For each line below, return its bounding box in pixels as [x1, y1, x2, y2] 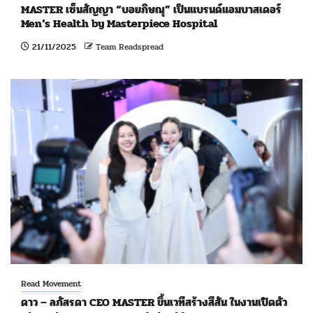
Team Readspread [96, 41, 163, 53]
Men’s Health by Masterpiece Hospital [21, 15, 217, 32]
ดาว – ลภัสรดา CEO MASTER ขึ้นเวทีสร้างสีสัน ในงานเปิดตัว [21, 293, 287, 311]
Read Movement [21, 277, 81, 290]
